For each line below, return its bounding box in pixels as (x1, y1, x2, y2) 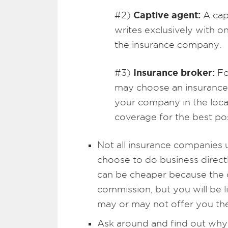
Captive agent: (133, 10, 201, 20)
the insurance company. (115, 40, 221, 49)
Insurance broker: (133, 67, 215, 77)
